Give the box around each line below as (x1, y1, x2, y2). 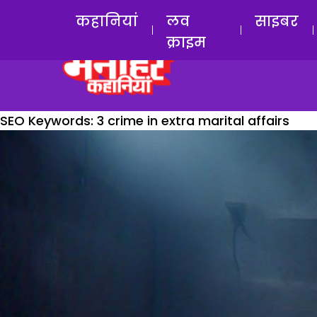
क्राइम (166, 33, 206, 52)
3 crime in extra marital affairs (97, 112, 289, 129)
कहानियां (76, 11, 138, 31)
